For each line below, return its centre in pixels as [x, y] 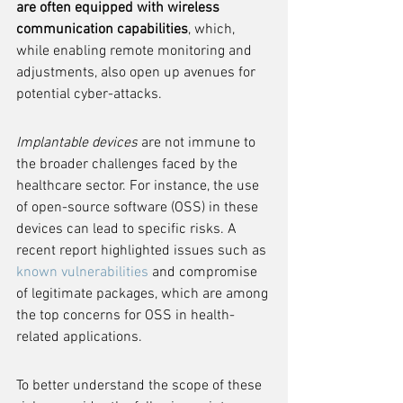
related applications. [79, 337]
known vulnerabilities [82, 273]
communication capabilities [102, 30]
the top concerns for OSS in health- [125, 316]
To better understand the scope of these [141, 386]
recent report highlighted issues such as [143, 251]
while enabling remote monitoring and [136, 51]
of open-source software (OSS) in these [139, 208]
